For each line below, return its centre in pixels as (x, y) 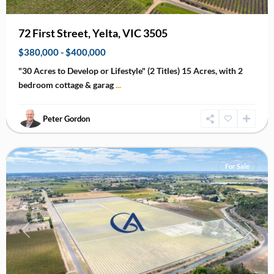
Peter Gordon (66, 119)
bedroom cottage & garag (67, 85)
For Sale (237, 166)
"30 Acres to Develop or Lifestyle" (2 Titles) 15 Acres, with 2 (131, 71)
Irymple (33, 136)
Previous (42, 237)
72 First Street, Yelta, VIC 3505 (93, 33)
